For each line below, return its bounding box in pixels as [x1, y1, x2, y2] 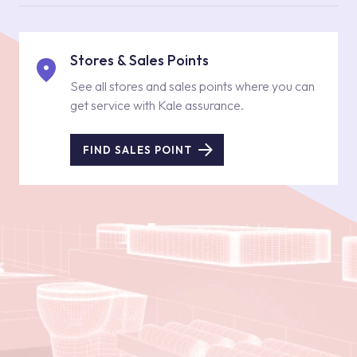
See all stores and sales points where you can [70, 78, 315, 94]
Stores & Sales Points [70, 51, 209, 69]
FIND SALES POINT [83, 143, 192, 156]
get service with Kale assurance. [70, 97, 244, 113]
